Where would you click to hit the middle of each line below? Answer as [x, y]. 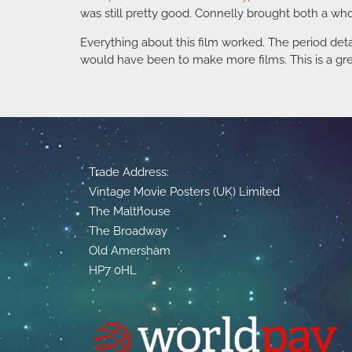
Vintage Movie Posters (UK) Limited [185, 192]
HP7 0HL [113, 271]
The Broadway [128, 231]
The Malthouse [130, 212]
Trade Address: [129, 172]
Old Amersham [130, 251]
